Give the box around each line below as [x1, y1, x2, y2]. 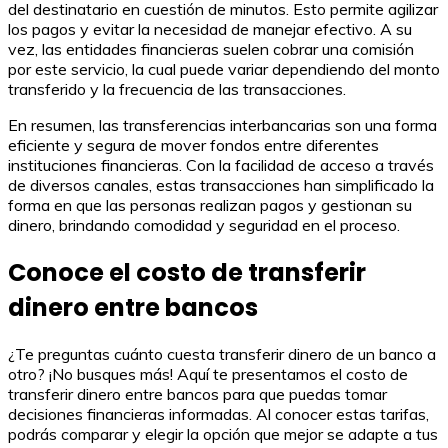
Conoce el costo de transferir [8, 255, 366, 289]
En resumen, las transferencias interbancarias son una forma [8, 114, 437, 135]
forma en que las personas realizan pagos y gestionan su [8, 194, 412, 215]
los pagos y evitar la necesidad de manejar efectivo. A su [8, 18, 412, 39]
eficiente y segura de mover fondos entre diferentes [8, 134, 379, 155]
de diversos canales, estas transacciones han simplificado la [8, 174, 434, 195]
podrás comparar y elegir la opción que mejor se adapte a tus [8, 424, 438, 445]
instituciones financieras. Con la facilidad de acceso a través [8, 154, 434, 175]
